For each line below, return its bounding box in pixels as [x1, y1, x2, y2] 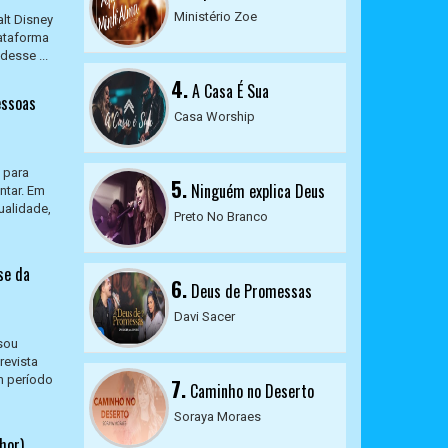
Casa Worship [173, 109, 255, 124]
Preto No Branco [173, 209, 268, 224]
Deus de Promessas [186, 279, 312, 303]
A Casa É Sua [187, 79, 269, 103]
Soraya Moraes [173, 409, 261, 424]
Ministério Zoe [173, 9, 257, 24]
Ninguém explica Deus [186, 179, 325, 203]
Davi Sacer [173, 309, 235, 324]
